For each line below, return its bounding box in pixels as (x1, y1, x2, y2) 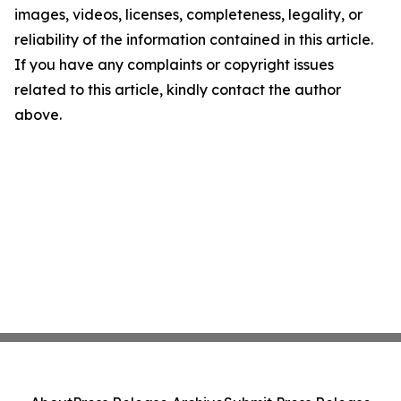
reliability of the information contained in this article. (14, 30, 373, 49)
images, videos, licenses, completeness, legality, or (14, 5, 363, 24)
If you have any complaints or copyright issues (14, 55, 334, 74)
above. (14, 106, 62, 124)
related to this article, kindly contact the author (14, 81, 341, 99)
